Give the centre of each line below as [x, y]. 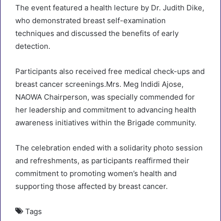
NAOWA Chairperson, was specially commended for [105, 97]
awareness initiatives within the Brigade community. [106, 123]
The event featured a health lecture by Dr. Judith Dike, [110, 8]
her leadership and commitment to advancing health [106, 110]
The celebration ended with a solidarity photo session [109, 148]
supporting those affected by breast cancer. [92, 186]
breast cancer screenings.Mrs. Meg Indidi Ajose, [99, 84]
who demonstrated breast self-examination [91, 20]
